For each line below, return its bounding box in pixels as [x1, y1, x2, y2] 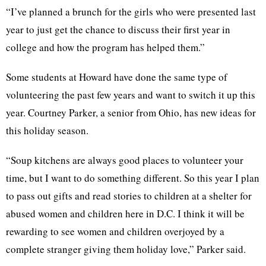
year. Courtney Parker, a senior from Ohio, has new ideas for [6, 106, 256, 119]
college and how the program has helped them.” [6, 40, 205, 54]
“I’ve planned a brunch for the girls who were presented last [6, 5, 256, 18]
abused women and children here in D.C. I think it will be [6, 207, 245, 220]
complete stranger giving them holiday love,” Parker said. [6, 242, 246, 256]
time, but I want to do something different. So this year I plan [6, 171, 259, 185]
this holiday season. [6, 123, 88, 137]
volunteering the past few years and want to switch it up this [6, 88, 255, 102]
